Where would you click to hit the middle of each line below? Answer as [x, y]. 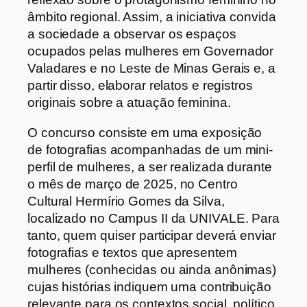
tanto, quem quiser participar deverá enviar [152, 235]
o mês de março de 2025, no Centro [133, 184]
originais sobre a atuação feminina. [129, 102]
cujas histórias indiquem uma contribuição [149, 286]
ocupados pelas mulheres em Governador [151, 51]
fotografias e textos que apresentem [132, 252]
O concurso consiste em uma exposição [145, 132]
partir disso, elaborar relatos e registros [140, 85]
